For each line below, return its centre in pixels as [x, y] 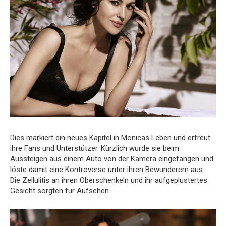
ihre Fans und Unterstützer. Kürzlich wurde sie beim [95, 148]
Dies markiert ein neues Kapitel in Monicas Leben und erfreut [110, 137]
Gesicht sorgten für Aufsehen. [60, 190]
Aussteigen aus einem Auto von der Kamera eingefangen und [112, 159]
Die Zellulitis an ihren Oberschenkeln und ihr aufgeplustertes [109, 180]
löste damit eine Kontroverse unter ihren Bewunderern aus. [107, 169]
